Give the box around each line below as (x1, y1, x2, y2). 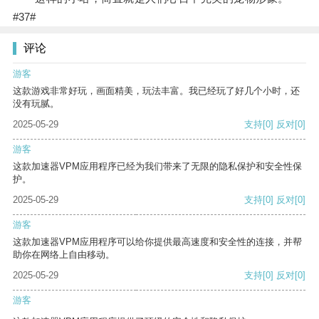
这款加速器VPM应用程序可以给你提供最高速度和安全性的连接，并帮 (13, 236, 302, 248)
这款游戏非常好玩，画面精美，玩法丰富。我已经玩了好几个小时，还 (13, 85, 300, 97)
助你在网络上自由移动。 (13, 249, 115, 261)
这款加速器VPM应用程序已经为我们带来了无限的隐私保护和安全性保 (13, 161, 302, 172)
